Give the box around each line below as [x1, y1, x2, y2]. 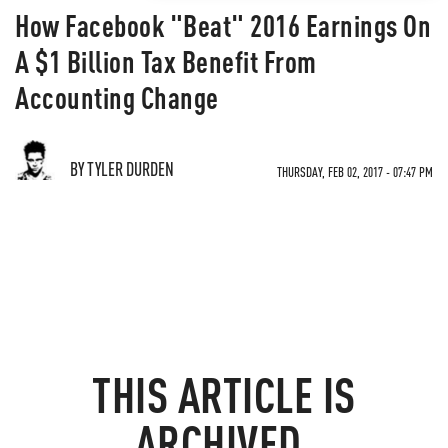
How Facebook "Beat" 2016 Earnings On [15, 6, 431, 44]
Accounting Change [15, 78, 219, 116]
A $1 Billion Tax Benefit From [15, 42, 317, 80]
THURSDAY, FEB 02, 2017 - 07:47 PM [277, 163, 433, 180]
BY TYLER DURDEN [70, 157, 174, 180]
